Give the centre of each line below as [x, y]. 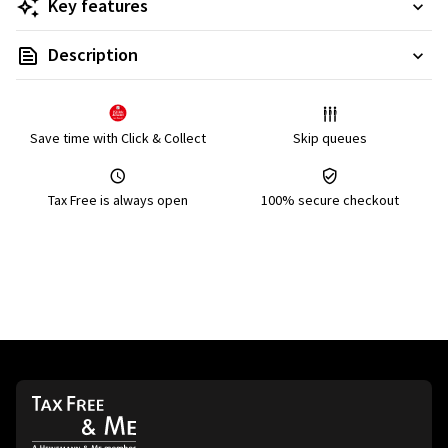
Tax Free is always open [118, 200]
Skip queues [330, 138]
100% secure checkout [330, 200]
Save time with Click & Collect [118, 138]
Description [93, 54]
